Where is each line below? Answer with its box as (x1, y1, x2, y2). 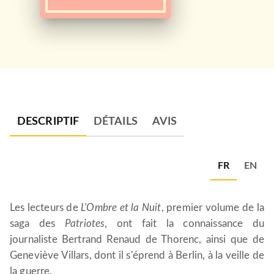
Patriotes (64, 218, 105, 229)
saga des (10, 218, 65, 229)
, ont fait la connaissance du (105, 218, 264, 229)
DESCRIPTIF (17, 116, 79, 127)
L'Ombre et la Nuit (81, 202, 161, 213)
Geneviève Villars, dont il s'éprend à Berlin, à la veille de (10, 250, 264, 261)
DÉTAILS (94, 116, 138, 127)
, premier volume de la (161, 202, 264, 213)
